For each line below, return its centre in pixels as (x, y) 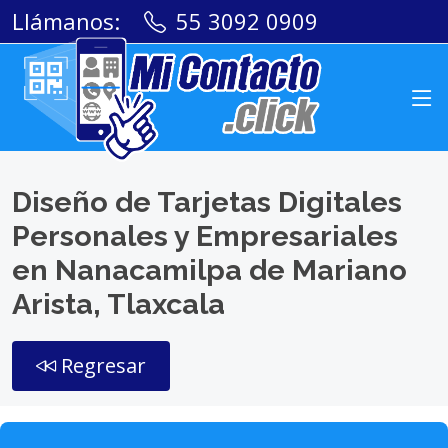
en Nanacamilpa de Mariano (209, 270)
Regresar (101, 365)
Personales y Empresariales (205, 236)
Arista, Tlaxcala (118, 304)
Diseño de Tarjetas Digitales (207, 202)
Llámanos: (66, 21)
